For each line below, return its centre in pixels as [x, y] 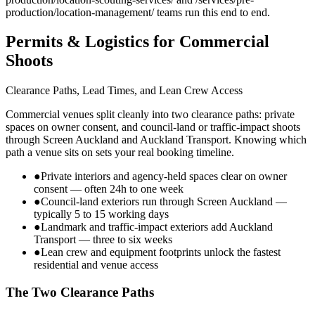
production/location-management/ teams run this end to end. [138, 12]
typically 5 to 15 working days [101, 214]
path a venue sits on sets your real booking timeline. [120, 153]
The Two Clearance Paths [80, 292]
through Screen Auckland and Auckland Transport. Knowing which [156, 140]
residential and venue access [96, 265]
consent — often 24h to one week [109, 189]
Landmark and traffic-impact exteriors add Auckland [157, 227]
